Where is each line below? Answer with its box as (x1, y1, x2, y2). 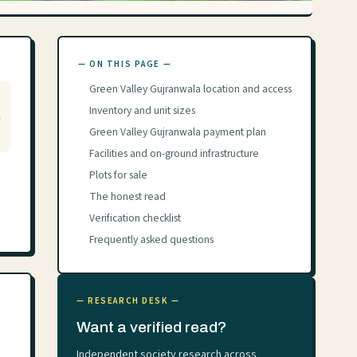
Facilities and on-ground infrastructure (89, 146, 259, 161)
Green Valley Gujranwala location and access (89, 81, 292, 96)
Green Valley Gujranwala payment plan (89, 124, 266, 139)
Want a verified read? (76, 319, 226, 335)
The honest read (89, 189, 166, 204)
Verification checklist (89, 210, 181, 226)
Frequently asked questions (89, 232, 214, 247)
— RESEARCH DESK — (76, 295, 180, 307)
